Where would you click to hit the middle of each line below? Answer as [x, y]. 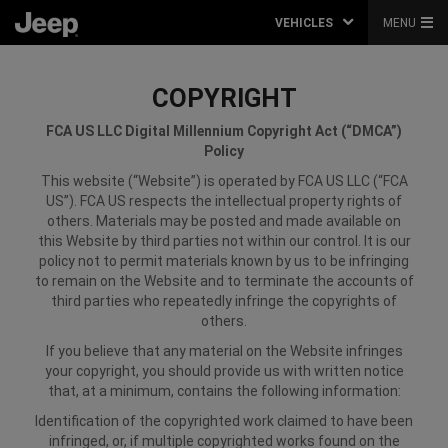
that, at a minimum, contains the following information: [224, 391]
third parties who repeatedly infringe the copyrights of [224, 301]
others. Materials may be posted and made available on [224, 221]
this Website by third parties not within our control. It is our [224, 241]
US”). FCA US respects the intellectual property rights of [224, 201]
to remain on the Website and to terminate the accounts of [224, 281]
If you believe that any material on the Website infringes [224, 351]
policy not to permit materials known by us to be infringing [224, 261]
